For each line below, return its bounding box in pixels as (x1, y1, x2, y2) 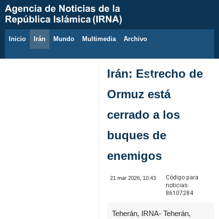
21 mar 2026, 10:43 (109, 175, 156, 181)
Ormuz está (107, 88, 171, 101)
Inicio (9, 35, 26, 43)
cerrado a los (107, 108, 180, 121)
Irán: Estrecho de (107, 67, 203, 80)
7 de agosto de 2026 (24, 41, 73, 47)
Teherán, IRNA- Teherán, (112, 210, 191, 218)
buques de (107, 129, 166, 142)
